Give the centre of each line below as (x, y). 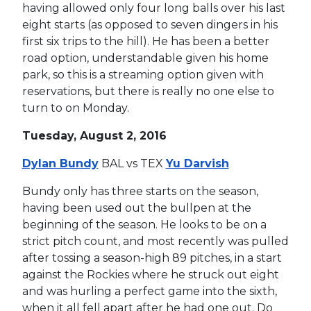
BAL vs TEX (132, 163)
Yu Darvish (197, 163)
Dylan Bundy (60, 163)
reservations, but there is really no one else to (148, 91)
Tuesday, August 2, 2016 (94, 135)
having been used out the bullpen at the (136, 208)
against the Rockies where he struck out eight (150, 274)
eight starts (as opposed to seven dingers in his (150, 24)
